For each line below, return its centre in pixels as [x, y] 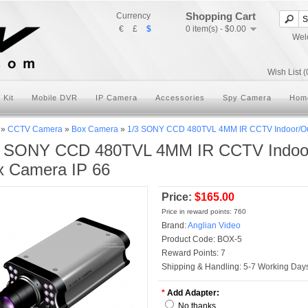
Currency [133, 16]
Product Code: [188, 239]
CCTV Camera [35, 129]
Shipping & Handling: [201, 267]
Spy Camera [247, 98]
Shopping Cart [221, 16]
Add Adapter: [193, 293]
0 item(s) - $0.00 [216, 29]
